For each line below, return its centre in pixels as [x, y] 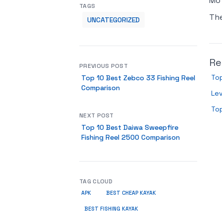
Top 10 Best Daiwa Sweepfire [130, 127]
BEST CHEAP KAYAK [131, 193]
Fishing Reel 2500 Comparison [131, 137]
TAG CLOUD [96, 181]
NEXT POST [97, 115]
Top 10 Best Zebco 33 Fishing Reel [138, 78]
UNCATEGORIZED [113, 20]
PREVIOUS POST [104, 66]
